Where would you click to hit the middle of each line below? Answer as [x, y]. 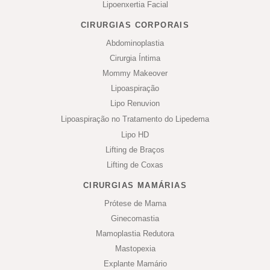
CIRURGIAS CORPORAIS [135, 25]
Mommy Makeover [135, 73]
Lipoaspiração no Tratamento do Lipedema [135, 119]
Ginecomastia [135, 218]
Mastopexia [135, 248]
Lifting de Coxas [135, 165]
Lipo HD [135, 134]
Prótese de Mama [135, 203]
